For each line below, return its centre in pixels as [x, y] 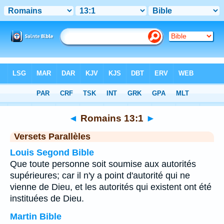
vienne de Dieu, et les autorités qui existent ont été [111, 187]
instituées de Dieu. [47, 198]
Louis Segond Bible [52, 152]
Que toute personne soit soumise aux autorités [103, 164]
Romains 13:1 [112, 118]
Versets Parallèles [52, 136]
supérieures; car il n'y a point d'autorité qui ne [100, 175]
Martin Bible [36, 216]
